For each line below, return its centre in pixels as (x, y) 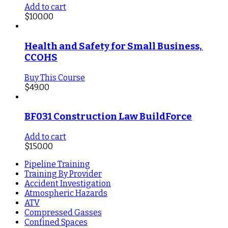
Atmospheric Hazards (66, 193)
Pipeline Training (57, 164)
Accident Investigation (68, 183)
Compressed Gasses (63, 212)
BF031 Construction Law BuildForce (108, 117)
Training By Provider (63, 174)
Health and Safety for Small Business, (113, 46)
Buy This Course (55, 77)
